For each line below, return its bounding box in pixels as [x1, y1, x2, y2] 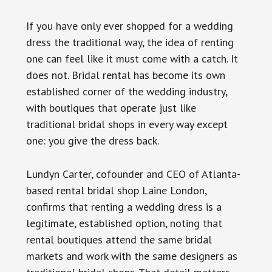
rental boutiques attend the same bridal [25, 232, 212, 246]
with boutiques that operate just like [25, 100, 196, 115]
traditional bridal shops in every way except [25, 117, 228, 131]
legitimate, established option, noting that [25, 216, 222, 230]
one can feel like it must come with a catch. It [25, 51, 238, 66]
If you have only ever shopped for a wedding [25, 18, 233, 33]
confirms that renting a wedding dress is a [25, 199, 222, 214]
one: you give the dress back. [25, 133, 159, 148]
